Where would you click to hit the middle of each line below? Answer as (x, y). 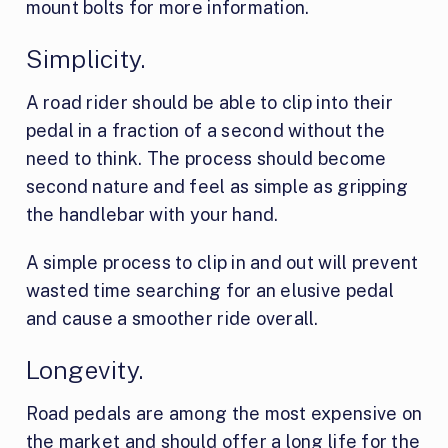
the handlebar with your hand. (152, 214)
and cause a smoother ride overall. (172, 318)
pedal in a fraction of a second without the (205, 130)
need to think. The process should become (206, 158)
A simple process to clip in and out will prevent (222, 262)
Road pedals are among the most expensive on (224, 413)
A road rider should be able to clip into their (209, 102)
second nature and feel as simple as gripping (217, 186)
